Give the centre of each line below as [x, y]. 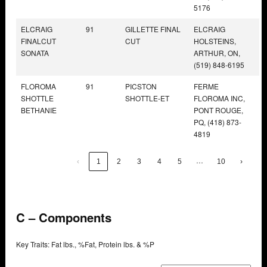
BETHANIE [39, 110]
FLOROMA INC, [219, 98]
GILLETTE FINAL [153, 29]
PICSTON [141, 86]
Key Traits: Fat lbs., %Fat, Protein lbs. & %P [85, 244]
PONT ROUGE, [218, 110]
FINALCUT [38, 41]
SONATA [35, 52]
